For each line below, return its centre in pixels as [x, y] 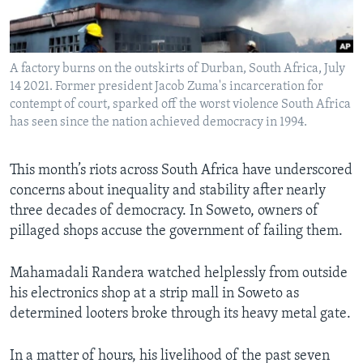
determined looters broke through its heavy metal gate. [180, 314]
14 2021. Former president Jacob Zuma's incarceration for [167, 87]
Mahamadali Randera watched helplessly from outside [179, 274]
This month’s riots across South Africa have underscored [181, 171]
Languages [60, 61]
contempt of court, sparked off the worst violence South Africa [180, 105]
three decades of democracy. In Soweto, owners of [164, 211]
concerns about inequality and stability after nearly [168, 191]
